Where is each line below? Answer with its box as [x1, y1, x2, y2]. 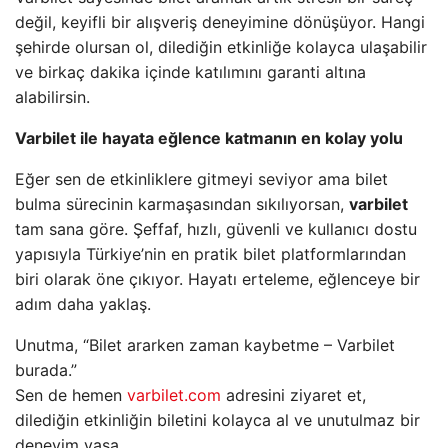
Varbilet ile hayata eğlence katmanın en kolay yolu [15, 128, 403, 148]
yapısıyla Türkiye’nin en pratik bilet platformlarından [15, 244, 406, 264]
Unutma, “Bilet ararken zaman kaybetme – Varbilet [15, 335, 395, 355]
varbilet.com [127, 385, 221, 405]
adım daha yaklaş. [15, 294, 151, 314]
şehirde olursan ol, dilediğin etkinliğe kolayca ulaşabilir [15, 37, 427, 57]
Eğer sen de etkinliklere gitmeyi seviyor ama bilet [15, 169, 388, 189]
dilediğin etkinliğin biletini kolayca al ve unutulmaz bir [15, 410, 420, 430]
